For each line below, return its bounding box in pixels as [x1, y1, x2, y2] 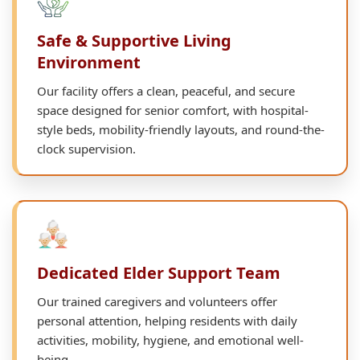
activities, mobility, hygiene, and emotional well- [37, 331, 304, 348]
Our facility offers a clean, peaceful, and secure [37, 82, 295, 99]
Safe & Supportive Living [37, 29, 231, 51]
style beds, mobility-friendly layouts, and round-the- [37, 121, 325, 137]
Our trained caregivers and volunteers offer [37, 292, 277, 309]
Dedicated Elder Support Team [37, 261, 280, 284]
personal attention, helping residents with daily [37, 312, 297, 329]
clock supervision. [37, 140, 136, 157]
